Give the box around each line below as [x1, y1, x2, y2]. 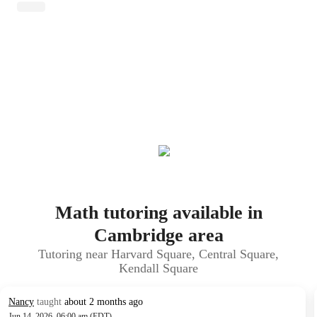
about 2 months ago [64, 296, 143, 307]
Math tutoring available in [54, 202, 263, 223]
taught [34, 296, 64, 307]
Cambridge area [93, 225, 224, 246]
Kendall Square [119, 261, 198, 275]
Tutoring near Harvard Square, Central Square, [38, 247, 279, 261]
